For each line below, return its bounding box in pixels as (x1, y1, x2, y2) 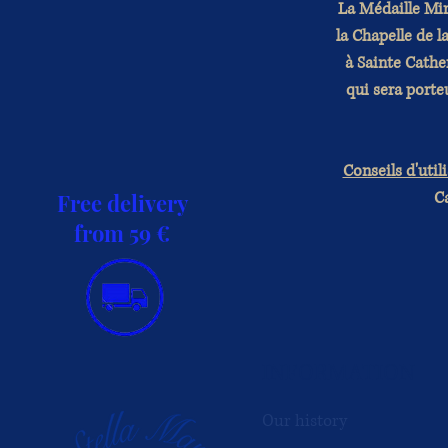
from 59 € (74, 217, 170, 248)
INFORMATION (262, 357, 415, 389)
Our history (262, 408, 347, 432)
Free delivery (56, 187, 188, 218)
